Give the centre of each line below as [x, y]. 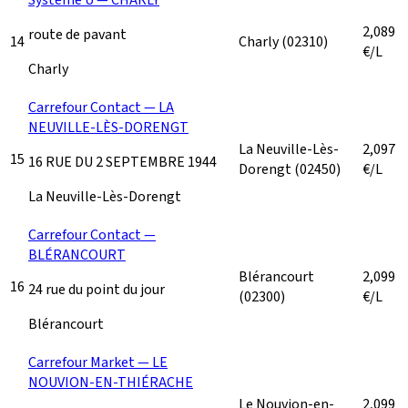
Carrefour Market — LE [98, 362]
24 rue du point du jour [97, 289]
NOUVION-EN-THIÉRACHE [111, 382]
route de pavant [77, 34]
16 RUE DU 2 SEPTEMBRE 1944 [122, 162]
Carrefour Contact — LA [101, 107]
